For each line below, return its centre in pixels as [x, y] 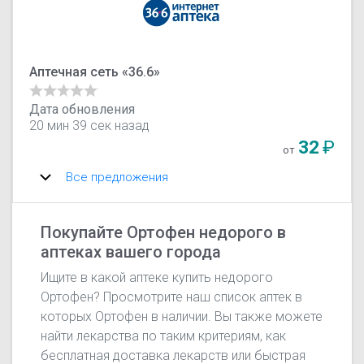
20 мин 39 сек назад [90, 125]
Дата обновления [82, 109]
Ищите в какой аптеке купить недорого [157, 277]
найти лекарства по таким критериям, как [164, 336]
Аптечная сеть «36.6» [95, 71]
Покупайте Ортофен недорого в [164, 232]
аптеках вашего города [131, 251]
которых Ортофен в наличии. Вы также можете [182, 316]
